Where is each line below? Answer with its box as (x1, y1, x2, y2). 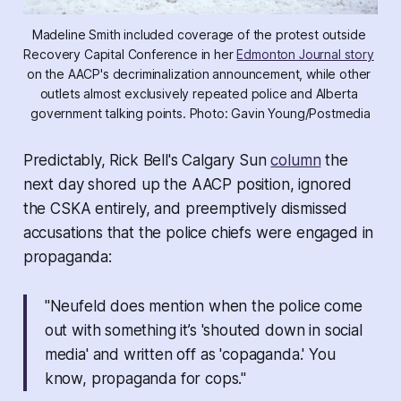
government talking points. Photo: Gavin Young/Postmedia (30, 106, 371, 122)
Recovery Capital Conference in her (23, 47, 237, 63)
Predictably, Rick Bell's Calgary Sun (22, 151, 271, 170)
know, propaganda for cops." (44, 370, 247, 388)
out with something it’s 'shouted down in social (44, 321, 363, 340)
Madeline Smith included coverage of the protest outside (31, 27, 366, 43)
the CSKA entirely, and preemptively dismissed (22, 200, 348, 218)
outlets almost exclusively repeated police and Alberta (39, 86, 358, 102)
